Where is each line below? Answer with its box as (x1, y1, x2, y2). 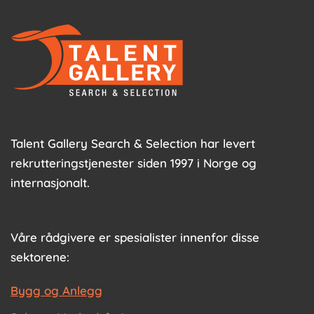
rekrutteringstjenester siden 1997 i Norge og (11, 155, 257, 170)
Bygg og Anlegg (11, 282, 102, 298)
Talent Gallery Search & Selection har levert (11, 135, 255, 151)
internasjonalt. (11, 175, 90, 190)
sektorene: (11, 249, 69, 264)
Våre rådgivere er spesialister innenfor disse (11, 229, 259, 245)
